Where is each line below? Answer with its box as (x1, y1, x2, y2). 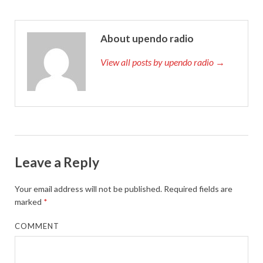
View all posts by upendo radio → (100, 56, 225, 68)
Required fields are (162, 184, 232, 194)
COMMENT (15, 221, 60, 231)
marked (15, 197, 43, 207)
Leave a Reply (15, 153, 99, 170)
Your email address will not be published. (15, 184, 162, 194)
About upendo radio (100, 32, 194, 45)
